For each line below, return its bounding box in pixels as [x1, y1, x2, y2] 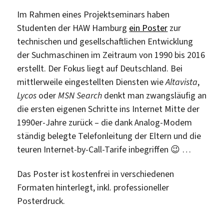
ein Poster [129, 21, 168, 34]
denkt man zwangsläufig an [102, 89, 207, 101]
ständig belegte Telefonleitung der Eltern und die [17, 129, 201, 142]
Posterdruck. [17, 195, 65, 207]
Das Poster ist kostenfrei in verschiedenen [17, 168, 174, 180]
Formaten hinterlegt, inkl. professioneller [17, 181, 169, 193]
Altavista [165, 75, 198, 88]
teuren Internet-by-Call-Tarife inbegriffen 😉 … [17, 143, 191, 155]
